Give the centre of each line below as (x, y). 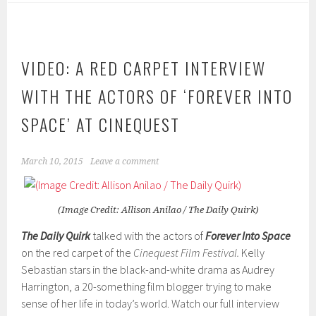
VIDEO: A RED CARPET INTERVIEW (144, 67)
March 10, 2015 (53, 161)
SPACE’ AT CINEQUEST (101, 124)
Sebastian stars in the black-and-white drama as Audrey (148, 269)
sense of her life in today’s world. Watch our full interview (151, 303)
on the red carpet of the (78, 252)
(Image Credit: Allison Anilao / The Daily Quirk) (158, 209)
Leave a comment (125, 161)
